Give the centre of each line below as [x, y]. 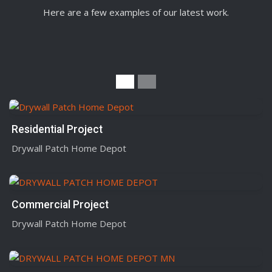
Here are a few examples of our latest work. [136, 12]
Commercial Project [60, 205]
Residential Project [57, 129]
